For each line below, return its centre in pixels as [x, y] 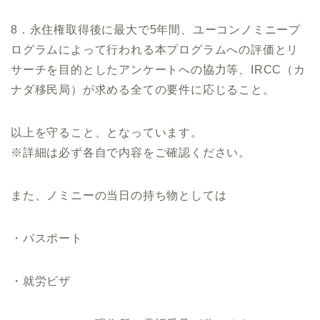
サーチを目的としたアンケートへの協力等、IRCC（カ [158, 70]
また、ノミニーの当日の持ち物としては [119, 196]
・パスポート [47, 239]
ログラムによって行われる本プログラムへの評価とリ [155, 50]
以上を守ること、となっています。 [107, 133]
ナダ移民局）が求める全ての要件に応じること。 [143, 90]
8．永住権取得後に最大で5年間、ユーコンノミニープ [156, 30]
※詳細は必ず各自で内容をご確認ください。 [131, 153]
